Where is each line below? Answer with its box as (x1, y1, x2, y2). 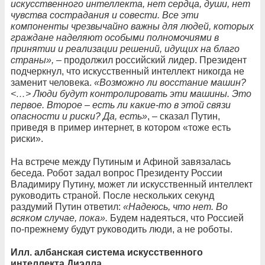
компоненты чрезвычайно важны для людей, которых (11, 21, 254, 32)
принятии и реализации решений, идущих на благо (11, 44, 240, 54)
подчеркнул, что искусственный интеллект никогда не (11, 66, 244, 77)
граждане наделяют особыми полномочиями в (11, 33, 219, 43)
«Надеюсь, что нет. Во (123, 202, 228, 212)
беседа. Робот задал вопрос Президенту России (11, 168, 222, 179)
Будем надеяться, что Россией (108, 213, 244, 224)
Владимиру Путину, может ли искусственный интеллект (11, 179, 253, 190)
